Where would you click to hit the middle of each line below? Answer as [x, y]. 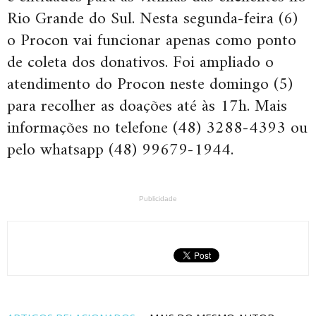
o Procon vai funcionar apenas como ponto [152, 41]
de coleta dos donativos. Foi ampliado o [140, 63]
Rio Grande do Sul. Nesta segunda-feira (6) [152, 19]
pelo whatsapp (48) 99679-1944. [120, 150]
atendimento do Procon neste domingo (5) [150, 85]
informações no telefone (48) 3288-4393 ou [157, 128]
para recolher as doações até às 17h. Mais [147, 107]
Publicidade [158, 199]
